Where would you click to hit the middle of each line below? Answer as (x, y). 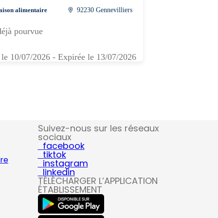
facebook (64, 146)
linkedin (59, 172)
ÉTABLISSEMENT (70, 190)
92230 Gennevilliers (105, 10)
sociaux (54, 137)
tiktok (54, 154)
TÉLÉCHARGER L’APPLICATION (98, 181)
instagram (65, 163)
